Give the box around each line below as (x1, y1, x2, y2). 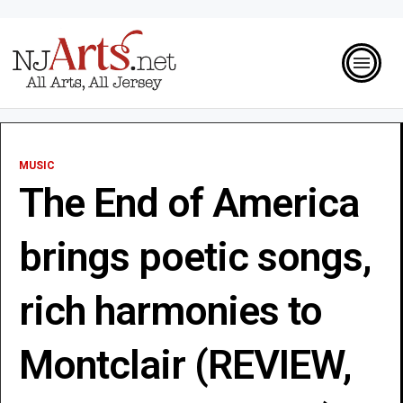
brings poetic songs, (19, 232, 371, 281)
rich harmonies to (19, 286, 322, 335)
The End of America (19, 178, 359, 227)
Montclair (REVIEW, (19, 340, 351, 389)
